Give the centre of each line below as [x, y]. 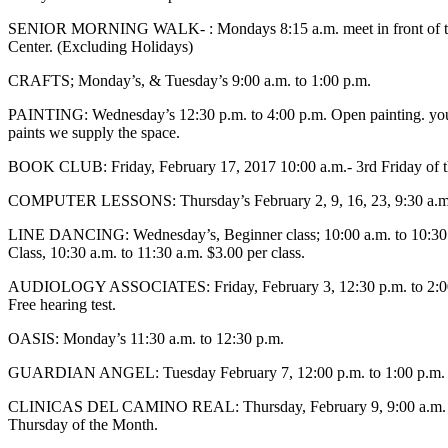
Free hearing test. [62, 304]
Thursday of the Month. [83, 424]
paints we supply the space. [94, 132]
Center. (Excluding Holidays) [100, 46]
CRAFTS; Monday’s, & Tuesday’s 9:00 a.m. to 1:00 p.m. [189, 80]
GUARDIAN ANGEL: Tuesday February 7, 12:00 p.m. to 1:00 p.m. [226, 372]
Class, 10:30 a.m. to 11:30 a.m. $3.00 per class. [156, 252]
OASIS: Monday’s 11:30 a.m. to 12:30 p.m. [146, 338]
